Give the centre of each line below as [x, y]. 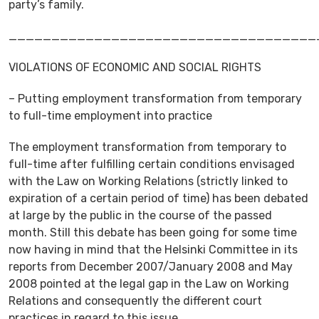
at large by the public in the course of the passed [140, 215]
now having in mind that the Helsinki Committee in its [153, 249]
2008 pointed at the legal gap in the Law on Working [149, 283]
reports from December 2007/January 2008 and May [151, 266]
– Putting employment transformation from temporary [155, 98]
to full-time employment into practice [110, 115]
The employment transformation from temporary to [147, 147]
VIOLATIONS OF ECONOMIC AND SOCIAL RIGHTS [135, 67]
